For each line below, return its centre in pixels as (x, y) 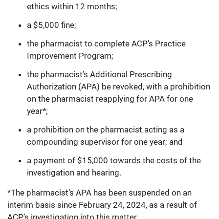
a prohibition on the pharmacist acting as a (106, 130)
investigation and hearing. (74, 173)
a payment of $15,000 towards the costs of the (114, 161)
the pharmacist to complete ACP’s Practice (106, 44)
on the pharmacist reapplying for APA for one (110, 99)
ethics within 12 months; (72, 7)
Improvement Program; (70, 56)
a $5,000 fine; (52, 25)
